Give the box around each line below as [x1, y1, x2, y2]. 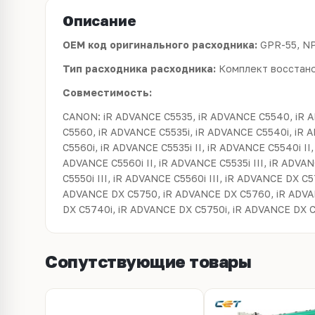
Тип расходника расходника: [63, 63, 219, 75]
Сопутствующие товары [45, 251, 252, 271]
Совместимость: [63, 86, 152, 98]
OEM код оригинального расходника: [63, 39, 260, 51]
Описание [63, 12, 136, 29]
